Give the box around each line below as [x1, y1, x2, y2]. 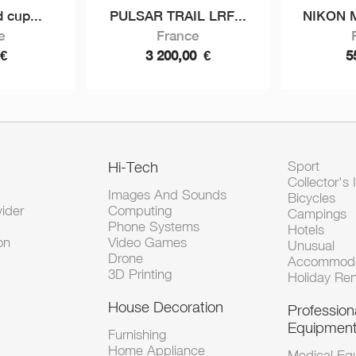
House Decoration [108, 298, 224, 315]
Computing [108, 203, 172, 219]
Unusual [287, 238, 335, 253]
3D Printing [108, 266, 172, 282]
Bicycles [287, 190, 335, 206]
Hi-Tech [108, 158, 159, 176]
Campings [287, 206, 346, 222]
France [157, 28, 199, 44]
